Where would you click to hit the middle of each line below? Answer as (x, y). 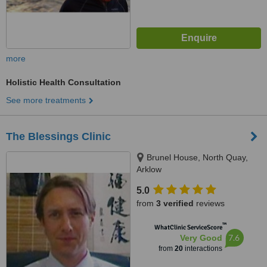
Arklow (149, 169)
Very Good (201, 238)
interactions (202, 249)
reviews (209, 203)
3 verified (175, 203)
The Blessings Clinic (58, 136)
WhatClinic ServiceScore (188, 227)
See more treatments (46, 100)
